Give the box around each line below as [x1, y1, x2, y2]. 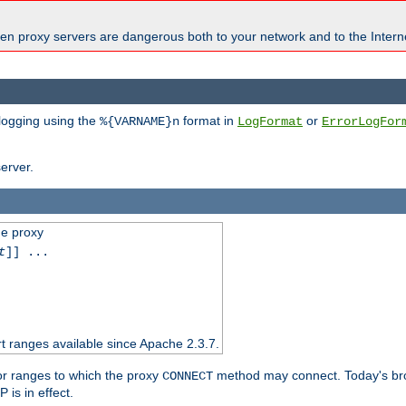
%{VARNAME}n [100, 113, 179, 129]
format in [179, 112, 237, 128]
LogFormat [237, 113, 303, 129]
